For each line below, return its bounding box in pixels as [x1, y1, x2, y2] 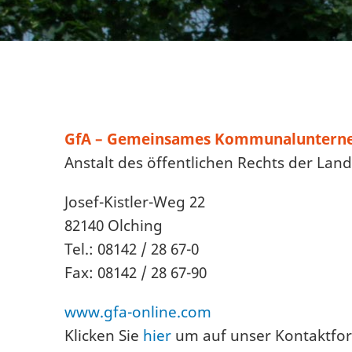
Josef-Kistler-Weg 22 [64, 192, 205, 212]
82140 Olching [64, 215, 163, 236]
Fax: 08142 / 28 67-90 [64, 262, 207, 283]
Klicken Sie [64, 325, 143, 346]
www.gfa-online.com [64, 302, 211, 322]
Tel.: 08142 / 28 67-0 [64, 239, 199, 259]
